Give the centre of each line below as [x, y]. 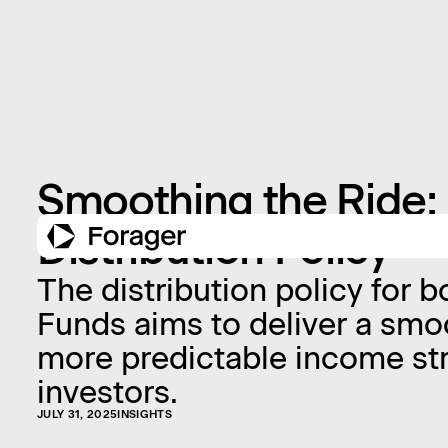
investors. [107, 392]
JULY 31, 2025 [77, 414]
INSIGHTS [144, 414]
